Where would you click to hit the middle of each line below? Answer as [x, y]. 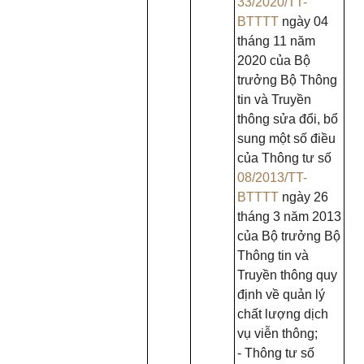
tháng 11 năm [276, 41]
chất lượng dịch [283, 314]
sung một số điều [286, 139]
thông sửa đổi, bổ [288, 119]
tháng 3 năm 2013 [289, 217]
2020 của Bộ [274, 61]
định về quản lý [281, 295]
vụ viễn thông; [277, 334]
